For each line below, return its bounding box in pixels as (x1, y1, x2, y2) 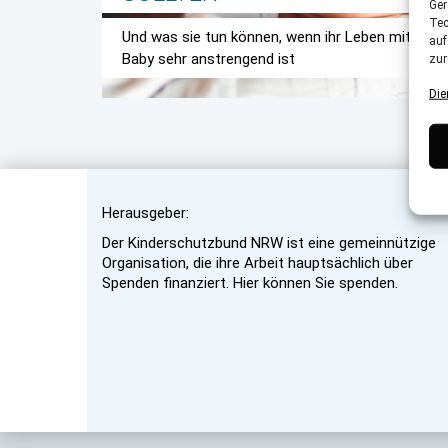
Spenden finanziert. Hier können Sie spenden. (102, 274, 398, 292)
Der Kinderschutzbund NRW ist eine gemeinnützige (102, 234, 436, 252)
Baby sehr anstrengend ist (122, 50, 295, 68)
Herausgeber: (102, 204, 189, 222)
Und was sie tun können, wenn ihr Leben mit (122, 28, 411, 46)
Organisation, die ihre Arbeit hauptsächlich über (102, 254, 413, 272)
